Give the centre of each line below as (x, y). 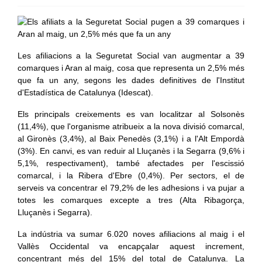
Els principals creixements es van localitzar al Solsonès (131, 114)
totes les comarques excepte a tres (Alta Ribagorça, (131, 200)
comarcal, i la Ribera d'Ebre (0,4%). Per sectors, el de (131, 175)
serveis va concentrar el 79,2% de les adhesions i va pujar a (131, 188)
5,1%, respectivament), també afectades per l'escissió (131, 163)
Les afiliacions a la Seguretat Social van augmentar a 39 (131, 56)
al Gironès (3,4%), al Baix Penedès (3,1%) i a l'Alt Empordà (131, 139)
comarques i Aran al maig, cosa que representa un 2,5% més (131, 68)
